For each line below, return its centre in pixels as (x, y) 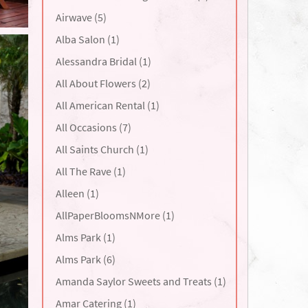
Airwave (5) (81, 17)
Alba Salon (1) (87, 39)
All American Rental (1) (107, 105)
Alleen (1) (77, 193)
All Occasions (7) (93, 127)
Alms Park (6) (85, 259)
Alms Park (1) (85, 237)
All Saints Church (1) (102, 149)
